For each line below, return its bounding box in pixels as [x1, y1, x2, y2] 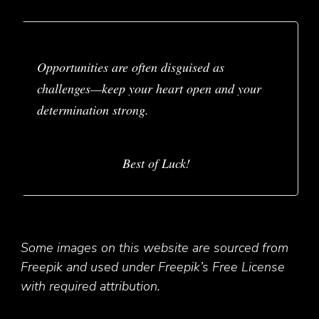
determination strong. [36, 100, 149, 118]
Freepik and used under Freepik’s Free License [21, 258, 285, 276]
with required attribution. [21, 277, 160, 295]
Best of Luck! [122, 154, 191, 172]
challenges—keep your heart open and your [36, 79, 261, 97]
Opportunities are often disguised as [36, 58, 224, 75]
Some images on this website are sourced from [21, 239, 288, 256]
